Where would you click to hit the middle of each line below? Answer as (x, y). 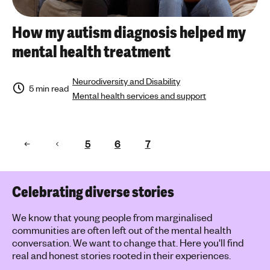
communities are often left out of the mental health (122, 230)
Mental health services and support (139, 95)
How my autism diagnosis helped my (129, 32)
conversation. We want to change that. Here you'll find (128, 242)
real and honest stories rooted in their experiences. (121, 255)
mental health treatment (91, 52)
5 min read (49, 88)
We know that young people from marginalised (112, 217)
